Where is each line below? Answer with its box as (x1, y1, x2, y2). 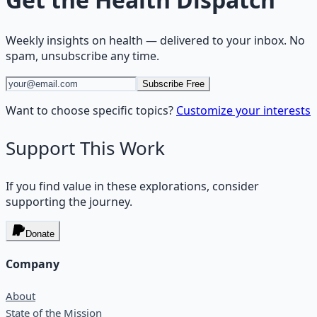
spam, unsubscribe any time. (6, 47, 159, 64)
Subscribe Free (142, 78, 204, 89)
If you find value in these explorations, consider (6, 178, 259, 194)
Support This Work (6, 134, 165, 161)
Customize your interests (176, 102, 311, 118)
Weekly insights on (6, 32, 109, 48)
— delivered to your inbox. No (143, 32, 305, 48)
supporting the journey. (6, 193, 132, 209)
